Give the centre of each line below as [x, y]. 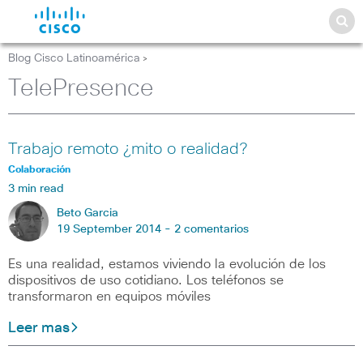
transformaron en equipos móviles [109, 297]
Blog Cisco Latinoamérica [74, 58]
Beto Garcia [88, 213]
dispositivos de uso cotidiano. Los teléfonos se [146, 280]
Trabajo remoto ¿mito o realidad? [128, 149]
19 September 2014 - [115, 229]
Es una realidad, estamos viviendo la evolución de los [167, 264]
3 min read [36, 189]
